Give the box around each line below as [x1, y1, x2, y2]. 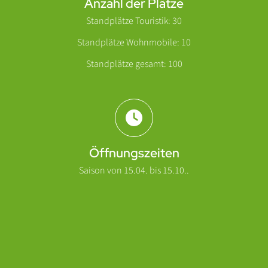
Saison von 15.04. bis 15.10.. [79, 164, 189, 178]
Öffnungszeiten [89, 145, 179, 162]
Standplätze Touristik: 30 [86, 14, 182, 28]
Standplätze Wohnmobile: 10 [77, 36, 191, 50]
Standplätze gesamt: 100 [86, 57, 182, 71]
